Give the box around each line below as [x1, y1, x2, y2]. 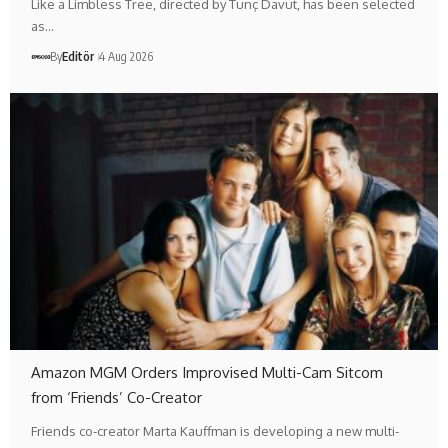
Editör [62, 48, 95, 64]
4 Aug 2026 [99, 48, 154, 64]
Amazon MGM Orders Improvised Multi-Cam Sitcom [31, 362, 384, 382]
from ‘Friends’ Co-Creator [31, 387, 203, 407]
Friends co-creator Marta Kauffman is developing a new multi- [31, 422, 400, 439]
